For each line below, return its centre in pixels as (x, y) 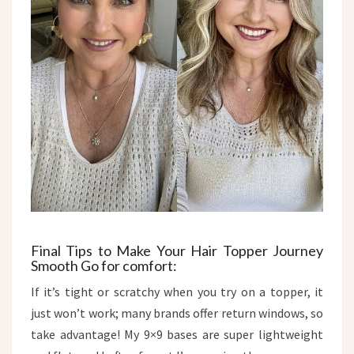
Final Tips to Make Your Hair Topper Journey (177, 250)
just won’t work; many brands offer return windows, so (177, 313)
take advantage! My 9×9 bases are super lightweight (177, 334)
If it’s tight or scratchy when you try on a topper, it (177, 291)
